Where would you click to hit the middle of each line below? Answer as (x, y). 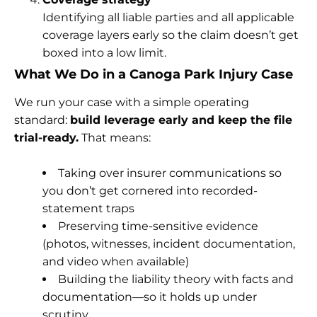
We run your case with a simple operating (132, 102)
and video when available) (116, 261)
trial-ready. (46, 137)
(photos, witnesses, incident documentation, (169, 243)
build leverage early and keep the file (181, 120)
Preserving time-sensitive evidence (158, 226)
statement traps (88, 208)
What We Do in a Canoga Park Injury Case (154, 74)
